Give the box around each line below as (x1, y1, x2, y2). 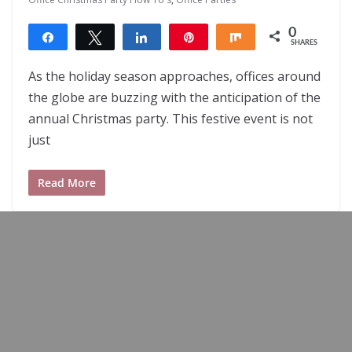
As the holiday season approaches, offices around (28, 68, 321, 86)
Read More (38, 175, 96, 191)
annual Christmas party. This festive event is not (28, 110, 313, 128)
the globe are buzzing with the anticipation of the (28, 89, 321, 107)
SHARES (290, 39, 317, 47)
